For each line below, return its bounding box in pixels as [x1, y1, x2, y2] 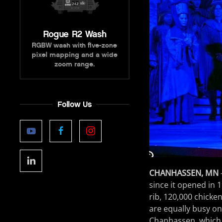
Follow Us [57, 99, 92, 109]
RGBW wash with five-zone [32, 41, 117, 50]
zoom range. [54, 59, 95, 68]
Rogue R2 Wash [43, 28, 107, 40]
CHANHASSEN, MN [149, 167, 221, 179]
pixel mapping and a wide [31, 50, 117, 59]
